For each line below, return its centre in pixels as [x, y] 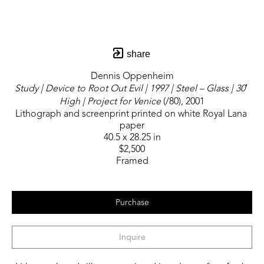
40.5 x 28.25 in [132, 138]
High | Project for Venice [110, 102]
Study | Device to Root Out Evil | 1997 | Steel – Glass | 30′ [131, 89]
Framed [132, 161]
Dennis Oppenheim [132, 76]
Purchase [132, 202]
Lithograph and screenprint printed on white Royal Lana [131, 114]
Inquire [132, 237]
